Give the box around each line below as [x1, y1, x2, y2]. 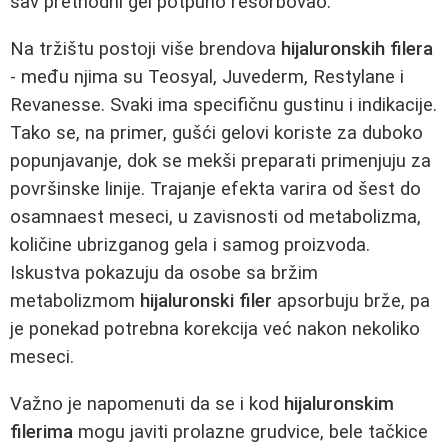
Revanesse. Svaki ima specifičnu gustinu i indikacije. [10, 93, 437, 116]
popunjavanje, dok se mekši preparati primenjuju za [10, 149, 431, 172]
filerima [10, 420, 73, 443]
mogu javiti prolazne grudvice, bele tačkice [73, 420, 428, 443]
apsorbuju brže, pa [272, 289, 430, 312]
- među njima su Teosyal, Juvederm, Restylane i [10, 65, 404, 88]
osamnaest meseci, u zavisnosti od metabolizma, [10, 205, 421, 228]
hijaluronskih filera [281, 37, 433, 60]
